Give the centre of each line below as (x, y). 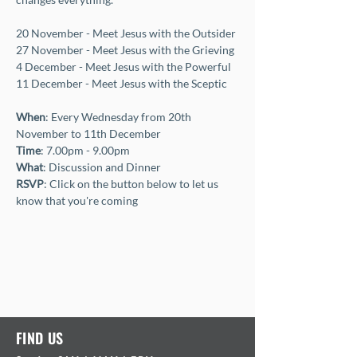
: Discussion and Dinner (103, 167)
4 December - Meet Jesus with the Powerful (124, 67)
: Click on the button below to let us (132, 184)
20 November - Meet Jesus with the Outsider (126, 33)
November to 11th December (88, 133)
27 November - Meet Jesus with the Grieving (125, 50)
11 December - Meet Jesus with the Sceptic (122, 83)
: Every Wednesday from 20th (120, 117)
